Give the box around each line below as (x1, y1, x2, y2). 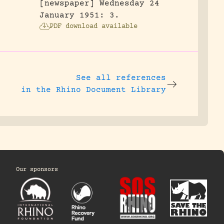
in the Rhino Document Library (20, 85, 166, 94)
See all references (75, 73, 166, 82)
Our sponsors (16, 166, 58, 173)
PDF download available (49, 22, 137, 30)
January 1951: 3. (39, 11, 119, 20)
